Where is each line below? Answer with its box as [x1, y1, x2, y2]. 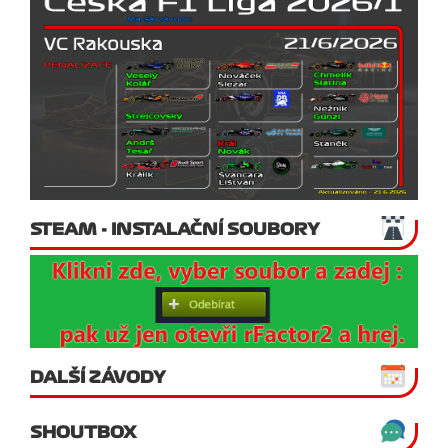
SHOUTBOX [30, 423, 136, 440]
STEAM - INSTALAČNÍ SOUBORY [30, 221, 320, 238]
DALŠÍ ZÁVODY [30, 368, 166, 385]
